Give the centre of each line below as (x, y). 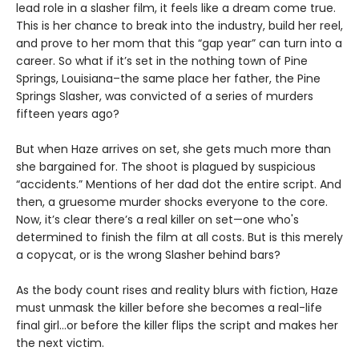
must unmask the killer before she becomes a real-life (169, 308)
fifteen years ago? (68, 114)
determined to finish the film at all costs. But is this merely (179, 238)
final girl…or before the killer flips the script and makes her (177, 326)
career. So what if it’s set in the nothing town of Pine (162, 61)
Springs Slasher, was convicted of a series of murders (165, 97)
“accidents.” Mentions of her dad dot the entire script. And (179, 185)
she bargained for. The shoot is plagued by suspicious (166, 167)
